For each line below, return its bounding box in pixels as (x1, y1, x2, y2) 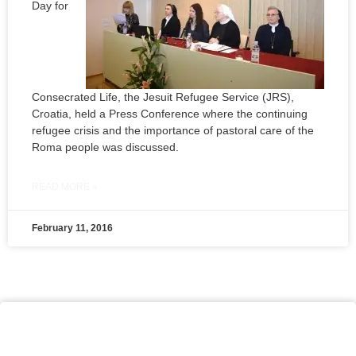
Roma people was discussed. (32, 141, 179, 154)
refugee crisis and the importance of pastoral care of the (32, 124, 314, 137)
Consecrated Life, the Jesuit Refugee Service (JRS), (32, 91, 294, 104)
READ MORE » (32, 181, 98, 193)
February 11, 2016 (32, 222, 113, 234)
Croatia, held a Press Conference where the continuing (32, 107, 308, 121)
